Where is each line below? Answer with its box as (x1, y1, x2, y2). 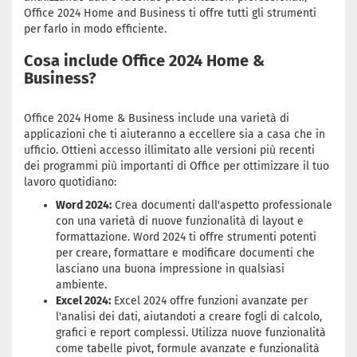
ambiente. (56, 278, 107, 292)
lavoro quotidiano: (24, 175, 116, 189)
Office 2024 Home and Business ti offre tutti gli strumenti (24, 6, 316, 20)
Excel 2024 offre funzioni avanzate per (111, 294, 308, 308)
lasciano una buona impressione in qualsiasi (56, 262, 284, 276)
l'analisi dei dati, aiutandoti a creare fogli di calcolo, (56, 310, 322, 324)
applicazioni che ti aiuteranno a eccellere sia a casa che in (24, 127, 325, 141)
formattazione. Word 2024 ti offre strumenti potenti (56, 230, 316, 244)
